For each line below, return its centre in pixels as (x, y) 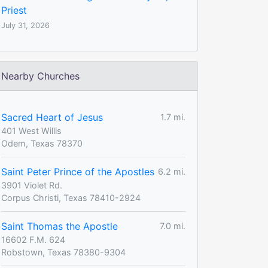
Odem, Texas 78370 (42, 143)
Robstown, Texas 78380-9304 (63, 252)
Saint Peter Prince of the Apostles (78, 171)
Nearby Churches (40, 76)
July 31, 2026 (25, 25)
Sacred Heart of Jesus (52, 117)
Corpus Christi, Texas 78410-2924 (71, 197)
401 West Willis (31, 130)
